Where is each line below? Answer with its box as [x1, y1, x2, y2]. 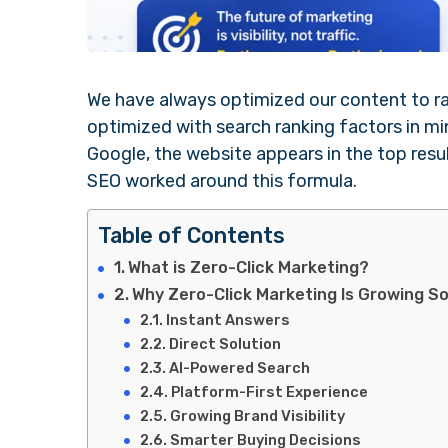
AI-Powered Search [168, 358, 310, 377]
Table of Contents [98, 222, 285, 248]
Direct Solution [168, 334, 281, 353]
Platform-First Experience [170, 382, 368, 401]
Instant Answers [165, 310, 290, 329]
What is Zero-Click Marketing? [128, 257, 370, 277]
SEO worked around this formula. [87, 169, 357, 192]
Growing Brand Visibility [169, 406, 345, 425]
